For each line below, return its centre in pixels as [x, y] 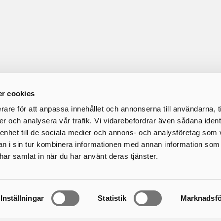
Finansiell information [160, 196]
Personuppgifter [149, 208]
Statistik [112, 198]
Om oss [133, 169]
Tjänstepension [148, 184]
